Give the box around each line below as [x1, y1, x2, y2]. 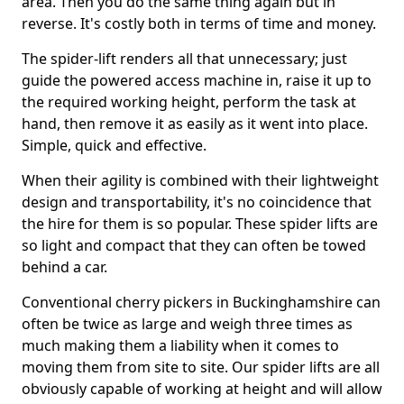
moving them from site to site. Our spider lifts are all [22, 357, 380, 377]
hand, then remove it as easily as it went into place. [22, 114, 368, 133]
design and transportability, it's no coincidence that [22, 192, 372, 212]
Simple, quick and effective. [22, 135, 207, 155]
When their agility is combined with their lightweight [22, 170, 379, 190]
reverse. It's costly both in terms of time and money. [22, 14, 376, 33]
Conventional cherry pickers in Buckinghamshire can [22, 292, 381, 312]
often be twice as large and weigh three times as [22, 314, 353, 334]
